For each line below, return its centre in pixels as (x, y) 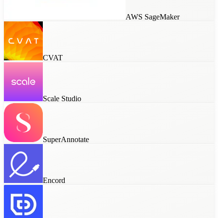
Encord (54, 181)
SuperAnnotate (66, 140)
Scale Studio (62, 99)
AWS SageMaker (153, 17)
